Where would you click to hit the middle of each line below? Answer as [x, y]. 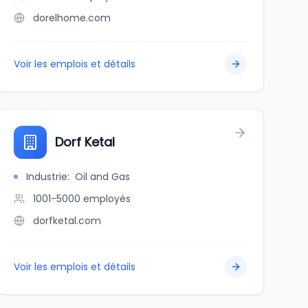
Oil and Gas [102, 177]
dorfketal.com [67, 221]
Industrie [46, 177]
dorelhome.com [71, 18]
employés [107, 199]
